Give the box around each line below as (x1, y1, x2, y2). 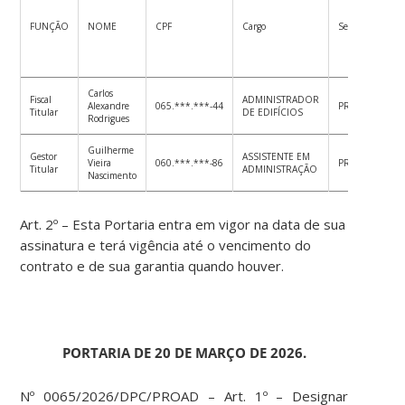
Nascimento (88, 169, 137, 183)
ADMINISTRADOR (242, 93, 320, 107)
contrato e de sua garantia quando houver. (20, 257, 285, 276)
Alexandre (88, 99, 130, 113)
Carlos (88, 87, 114, 100)
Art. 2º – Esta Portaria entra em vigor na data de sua (20, 215, 346, 234)
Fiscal (30, 93, 52, 107)
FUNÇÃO (30, 20, 70, 33)
